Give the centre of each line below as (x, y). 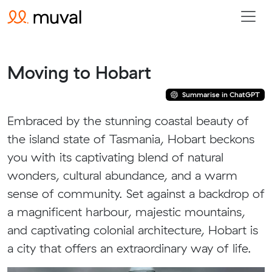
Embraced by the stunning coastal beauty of (128, 121)
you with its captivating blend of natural (115, 157)
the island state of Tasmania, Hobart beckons (131, 139)
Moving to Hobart (79, 72)
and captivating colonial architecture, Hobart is (133, 230)
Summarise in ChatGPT (220, 94)
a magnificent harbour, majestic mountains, (126, 212)
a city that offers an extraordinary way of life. (129, 248)
